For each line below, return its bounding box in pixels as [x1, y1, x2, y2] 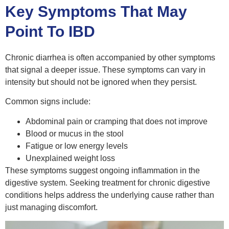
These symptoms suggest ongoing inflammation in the [5, 166, 200, 175]
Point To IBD [5, 22, 95, 40]
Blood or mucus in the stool [26, 129, 124, 138]
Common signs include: [5, 97, 90, 106]
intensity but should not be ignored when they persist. [5, 77, 197, 86]
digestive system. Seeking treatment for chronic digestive [5, 178, 210, 187]
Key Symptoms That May [5, 3, 187, 20]
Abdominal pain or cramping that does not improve [26, 117, 208, 126]
